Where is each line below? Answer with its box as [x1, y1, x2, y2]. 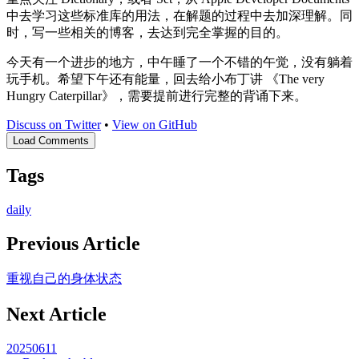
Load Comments [13, 135, 89, 147]
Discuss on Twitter [6, 118, 101, 132]
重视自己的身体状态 [6, 271, 122, 285]
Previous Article [6, 232, 140, 254]
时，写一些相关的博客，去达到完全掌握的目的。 [6, 26, 288, 40]
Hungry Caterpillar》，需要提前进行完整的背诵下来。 [6, 89, 307, 103]
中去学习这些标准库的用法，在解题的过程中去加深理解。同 [6, 9, 353, 23]
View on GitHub [112, 118, 197, 132]
